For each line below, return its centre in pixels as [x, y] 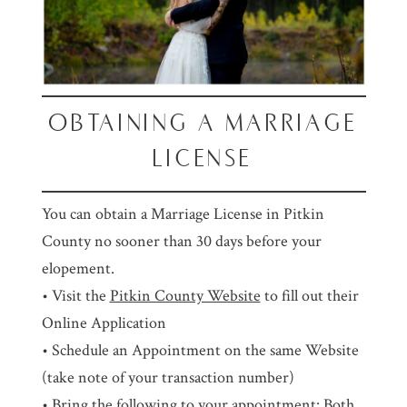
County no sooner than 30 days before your [181, 242]
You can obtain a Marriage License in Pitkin [183, 214]
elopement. [78, 269]
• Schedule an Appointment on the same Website [200, 351]
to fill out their [309, 296]
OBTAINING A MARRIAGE [203, 122]
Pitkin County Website [185, 296]
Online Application [104, 323]
